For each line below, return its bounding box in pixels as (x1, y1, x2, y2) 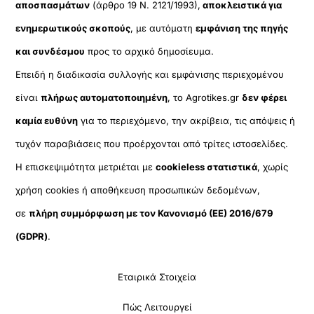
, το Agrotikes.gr (168, 91, 243, 103)
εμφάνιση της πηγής (196, 22, 289, 34)
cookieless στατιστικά (156, 161, 258, 172)
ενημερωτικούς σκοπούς (15, 22, 131, 34)
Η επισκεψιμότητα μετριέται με (15, 161, 156, 172)
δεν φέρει (242, 91, 287, 103)
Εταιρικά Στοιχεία (118, 271, 196, 282)
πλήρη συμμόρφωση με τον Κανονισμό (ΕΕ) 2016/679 (29, 207, 274, 219)
